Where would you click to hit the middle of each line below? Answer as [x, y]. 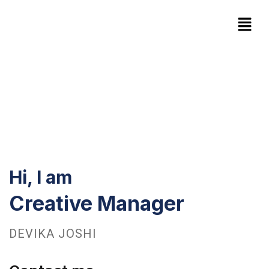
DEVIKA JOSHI [53, 234]
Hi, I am [41, 177]
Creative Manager [97, 204]
